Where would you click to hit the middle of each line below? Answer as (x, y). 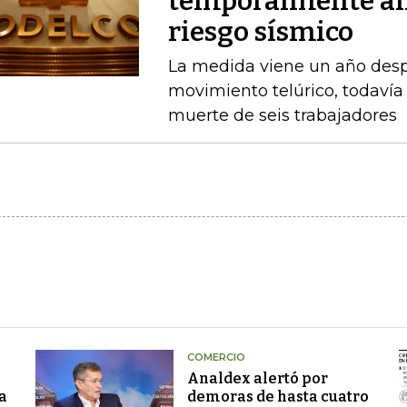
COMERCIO (216, 357)
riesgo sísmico (260, 32)
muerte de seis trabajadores (282, 116)
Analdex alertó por (257, 379)
